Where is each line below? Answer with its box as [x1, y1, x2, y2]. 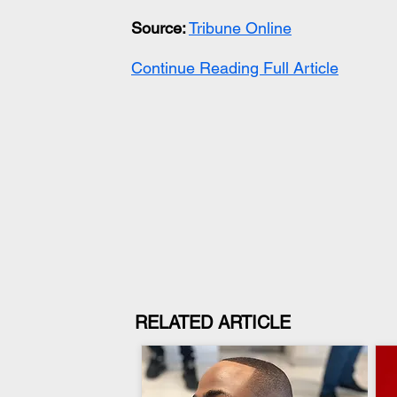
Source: [131, 19, 186, 37]
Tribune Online [189, 19, 292, 37]
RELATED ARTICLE [135, 312, 291, 333]
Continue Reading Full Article [131, 58, 339, 77]
